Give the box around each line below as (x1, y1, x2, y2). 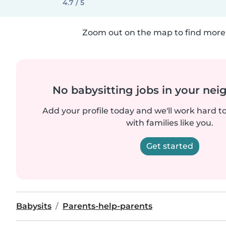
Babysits (16, 201, 51, 211)
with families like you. (126, 118, 213, 128)
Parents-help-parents (63, 201, 152, 211)
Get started (146, 141, 193, 151)
